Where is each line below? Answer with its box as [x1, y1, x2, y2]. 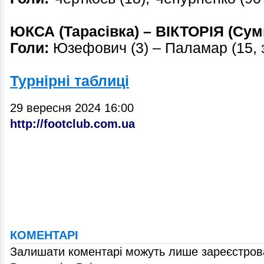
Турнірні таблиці [10, 73, 129, 89]
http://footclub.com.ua [10, 117, 135, 130]
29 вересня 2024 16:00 [10, 101, 134, 114]
